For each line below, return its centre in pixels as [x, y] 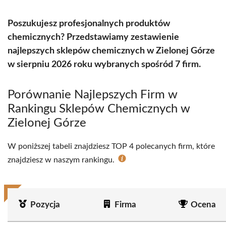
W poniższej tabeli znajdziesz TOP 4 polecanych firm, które [111, 146]
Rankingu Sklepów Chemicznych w [99, 109]
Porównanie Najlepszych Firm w [93, 95]
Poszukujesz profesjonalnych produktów [89, 24]
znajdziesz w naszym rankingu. [62, 160]
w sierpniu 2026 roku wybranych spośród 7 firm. [104, 65]
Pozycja [45, 205]
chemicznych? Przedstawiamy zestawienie [93, 37]
